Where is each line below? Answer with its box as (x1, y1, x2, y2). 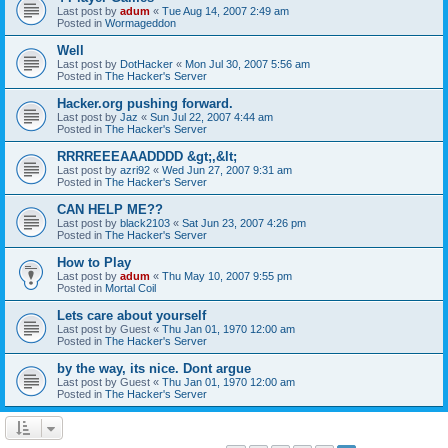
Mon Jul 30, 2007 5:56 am (185, 57, 310, 70)
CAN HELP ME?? (57, 201, 163, 217)
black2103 (120, 216, 170, 229)
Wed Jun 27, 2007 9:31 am (162, 163, 292, 176)
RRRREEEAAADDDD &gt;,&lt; (57, 148, 237, 164)
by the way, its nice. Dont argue (57, 360, 251, 376)
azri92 (120, 163, 150, 176)
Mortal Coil (105, 281, 156, 294)
